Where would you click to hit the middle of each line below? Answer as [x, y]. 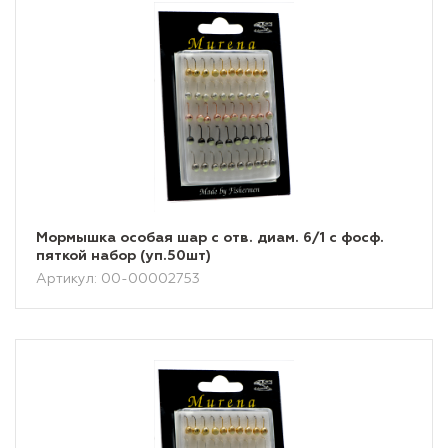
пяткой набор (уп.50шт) [123, 256]
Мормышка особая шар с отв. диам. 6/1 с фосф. [210, 238]
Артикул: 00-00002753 [118, 279]
